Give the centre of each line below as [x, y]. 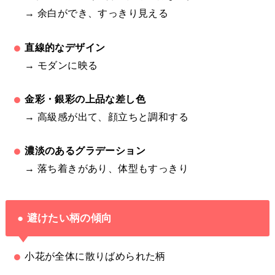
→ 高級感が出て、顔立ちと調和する [107, 117]
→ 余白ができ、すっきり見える [97, 13]
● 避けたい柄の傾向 [65, 218]
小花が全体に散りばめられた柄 [95, 256]
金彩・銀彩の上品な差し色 [85, 99]
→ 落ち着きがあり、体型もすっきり [107, 168]
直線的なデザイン [65, 47]
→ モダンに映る [61, 65]
